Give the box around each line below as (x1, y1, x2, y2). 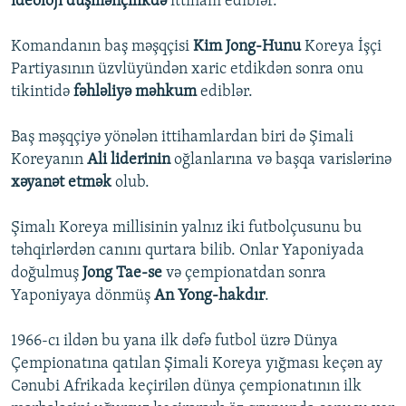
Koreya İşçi (304, 38, 382, 56)
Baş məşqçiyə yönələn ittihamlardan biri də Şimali (11, 129, 353, 147)
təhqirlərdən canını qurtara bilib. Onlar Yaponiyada (11, 242, 364, 260)
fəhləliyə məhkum (70, 83, 200, 101)
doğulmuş (11, 265, 82, 283)
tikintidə (11, 83, 70, 101)
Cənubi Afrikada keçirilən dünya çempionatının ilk (11, 378, 362, 396)
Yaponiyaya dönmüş (11, 287, 154, 305)
